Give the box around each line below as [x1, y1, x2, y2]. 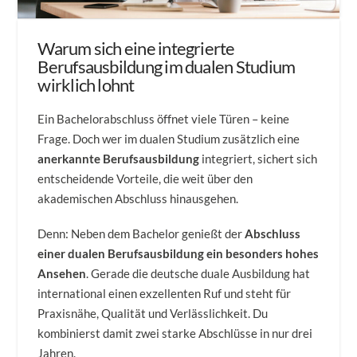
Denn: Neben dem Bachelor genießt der [37, 226, 245, 241]
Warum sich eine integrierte [37, 37, 235, 59]
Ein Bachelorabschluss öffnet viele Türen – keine [37, 111, 290, 126]
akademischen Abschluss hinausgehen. [37, 190, 239, 206]
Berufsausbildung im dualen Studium [37, 55, 296, 77]
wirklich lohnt [37, 73, 135, 96]
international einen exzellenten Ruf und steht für [37, 286, 292, 301]
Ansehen [37, 266, 87, 281]
